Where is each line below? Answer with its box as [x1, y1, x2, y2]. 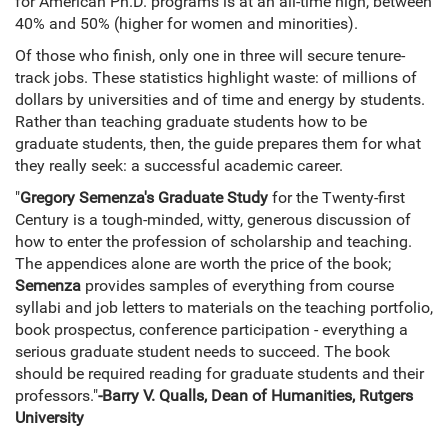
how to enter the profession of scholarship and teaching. [15, 232, 412, 252]
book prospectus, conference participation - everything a [15, 320, 408, 340]
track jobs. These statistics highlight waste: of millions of [15, 68, 417, 88]
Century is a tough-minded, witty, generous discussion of [15, 210, 411, 230]
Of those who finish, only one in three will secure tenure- [15, 46, 405, 66]
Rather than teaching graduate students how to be [15, 112, 367, 132]
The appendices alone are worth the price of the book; [15, 254, 391, 274]
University [15, 408, 84, 428]
